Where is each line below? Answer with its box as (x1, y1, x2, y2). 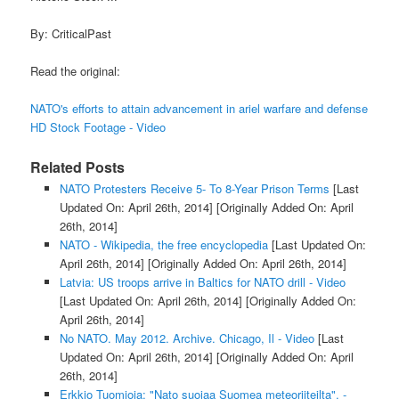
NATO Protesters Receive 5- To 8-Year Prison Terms (59, 179, 330, 197)
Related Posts (30, 156, 126, 177)
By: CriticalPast (30, 25, 112, 43)
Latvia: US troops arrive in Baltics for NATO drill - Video (59, 273, 346, 290)
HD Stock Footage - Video (30, 118, 167, 136)
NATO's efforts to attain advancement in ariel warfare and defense (30, 100, 369, 118)
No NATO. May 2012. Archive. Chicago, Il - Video (59, 329, 314, 346)
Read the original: (30, 62, 121, 80)
